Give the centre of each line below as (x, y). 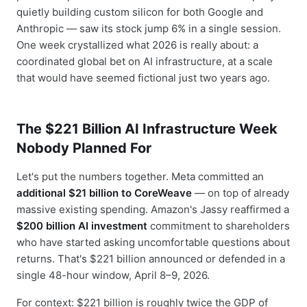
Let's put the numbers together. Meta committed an (140, 176)
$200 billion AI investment (82, 226)
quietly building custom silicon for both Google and (140, 12)
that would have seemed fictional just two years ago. (143, 78)
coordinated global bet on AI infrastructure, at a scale (145, 61)
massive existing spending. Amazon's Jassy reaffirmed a (153, 209)
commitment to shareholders (219, 226)
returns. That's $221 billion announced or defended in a (151, 259)
